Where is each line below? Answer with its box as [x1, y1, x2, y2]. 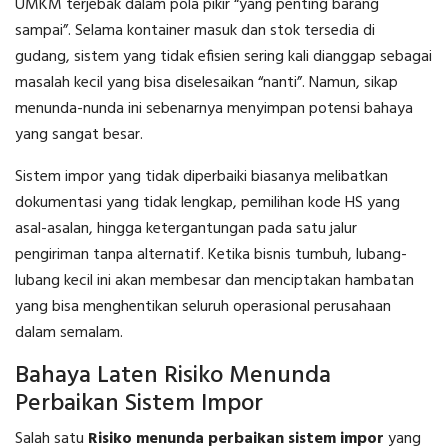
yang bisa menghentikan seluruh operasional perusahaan [15, 294, 391, 321]
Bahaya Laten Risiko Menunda [15, 357, 331, 396]
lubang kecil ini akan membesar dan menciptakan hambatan [15, 268, 414, 295]
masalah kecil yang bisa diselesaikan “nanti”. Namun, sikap [15, 70, 398, 97]
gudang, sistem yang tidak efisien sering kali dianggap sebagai [15, 44, 432, 71]
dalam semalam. [15, 320, 123, 347]
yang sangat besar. [15, 122, 143, 149]
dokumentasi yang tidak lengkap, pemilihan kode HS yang [15, 190, 400, 217]
